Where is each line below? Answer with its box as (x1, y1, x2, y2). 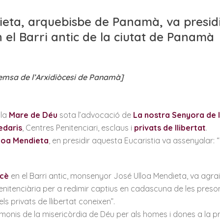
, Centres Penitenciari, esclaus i (22, 123, 134, 133)
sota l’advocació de (57, 110, 133, 120)
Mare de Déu (9, 110, 57, 120)
